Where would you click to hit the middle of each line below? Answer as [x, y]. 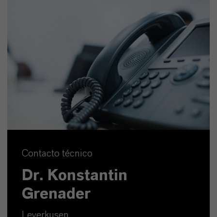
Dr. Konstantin [75, 175]
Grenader [56, 194]
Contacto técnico [57, 153]
